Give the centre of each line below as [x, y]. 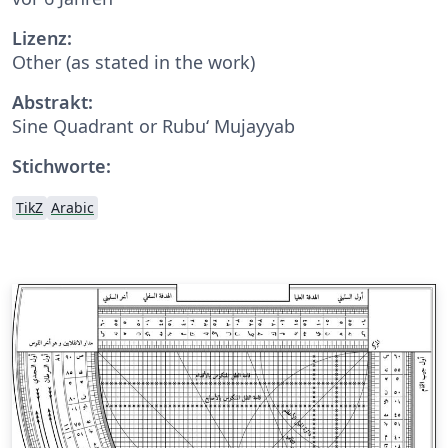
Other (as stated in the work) [133, 61]
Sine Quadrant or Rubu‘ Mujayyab [153, 125]
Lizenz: [42, 37]
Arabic [72, 207]
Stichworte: [61, 165]
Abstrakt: [52, 101]
